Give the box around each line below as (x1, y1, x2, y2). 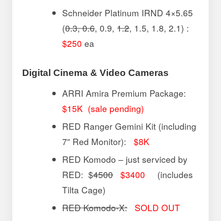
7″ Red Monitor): (62, 135, 134, 147)
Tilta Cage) (62, 184, 106, 196)
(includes (145, 168, 193, 181)
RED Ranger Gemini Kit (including (62, 119, 197, 132)
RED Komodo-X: (62, 201, 128, 214)
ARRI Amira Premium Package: (62, 86, 189, 99)
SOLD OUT (135, 201, 181, 214)
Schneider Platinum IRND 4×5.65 (62, 6, 193, 19)
